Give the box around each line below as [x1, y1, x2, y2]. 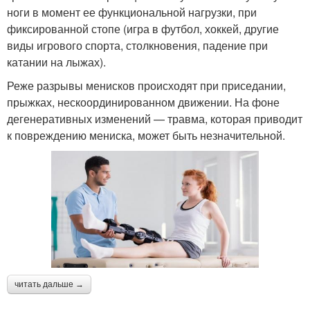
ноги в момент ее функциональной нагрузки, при [7, 3, 257, 20]
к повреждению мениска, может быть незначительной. [7, 127, 285, 143]
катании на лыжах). [7, 53, 106, 70]
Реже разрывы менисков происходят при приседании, [7, 77, 286, 93]
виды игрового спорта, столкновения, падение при [7, 37, 268, 53]
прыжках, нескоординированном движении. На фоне [7, 93, 280, 110]
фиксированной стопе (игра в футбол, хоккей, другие [7, 20, 279, 37]
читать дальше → [15, 279, 84, 289]
